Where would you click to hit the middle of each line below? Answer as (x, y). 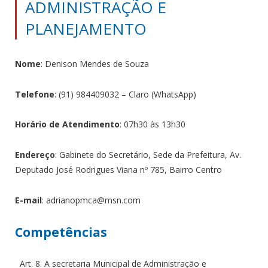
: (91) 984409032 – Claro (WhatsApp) (125, 94)
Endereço (35, 155)
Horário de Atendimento (67, 124)
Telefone (35, 94)
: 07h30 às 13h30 (153, 124)
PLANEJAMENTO (86, 28)
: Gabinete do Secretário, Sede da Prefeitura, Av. (148, 155)
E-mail (28, 200)
